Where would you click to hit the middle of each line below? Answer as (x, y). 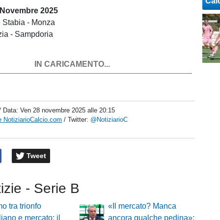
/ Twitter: (77, 120)
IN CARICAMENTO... (72, 64)
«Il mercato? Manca (142, 206)
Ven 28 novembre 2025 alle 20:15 (68, 110)
